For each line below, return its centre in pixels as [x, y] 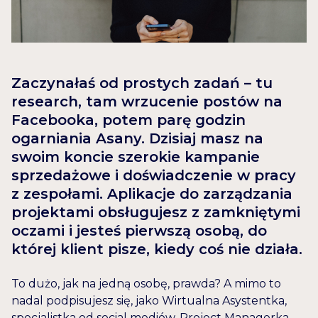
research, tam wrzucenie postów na [147, 102]
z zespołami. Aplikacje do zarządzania [152, 194]
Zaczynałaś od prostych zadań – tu [142, 83]
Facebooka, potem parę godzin [128, 120]
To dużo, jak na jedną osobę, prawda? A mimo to [146, 284]
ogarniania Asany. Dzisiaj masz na [137, 139]
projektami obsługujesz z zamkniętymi [156, 213]
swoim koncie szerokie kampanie [136, 157]
